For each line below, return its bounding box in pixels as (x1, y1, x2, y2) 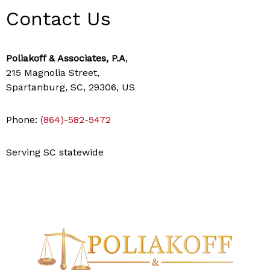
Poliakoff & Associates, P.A (6, 52, 125, 64)
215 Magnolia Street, (6, 66, 99, 78)
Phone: (6, 113, 40, 125)
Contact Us (6, 7, 111, 30)
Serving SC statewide (6, 146, 104, 158)
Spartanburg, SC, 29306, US (6, 81, 135, 93)
